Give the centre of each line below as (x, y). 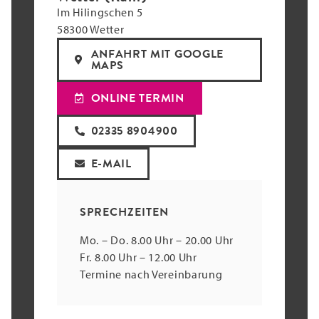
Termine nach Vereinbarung (151, 274)
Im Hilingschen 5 (100, 12)
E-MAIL (111, 164)
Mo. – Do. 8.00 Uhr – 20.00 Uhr (157, 240)
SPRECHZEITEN (124, 213)
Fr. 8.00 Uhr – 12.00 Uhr (138, 257)
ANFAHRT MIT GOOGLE (157, 54)
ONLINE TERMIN (137, 99)
